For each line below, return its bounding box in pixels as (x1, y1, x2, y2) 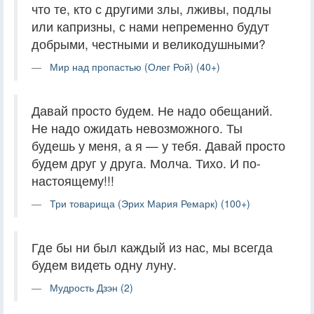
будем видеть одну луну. (32, 255, 177, 273)
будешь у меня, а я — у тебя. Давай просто (32, 136, 285, 154)
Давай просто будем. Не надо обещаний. (32, 101, 273, 119)
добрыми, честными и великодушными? (32, 34, 266, 53)
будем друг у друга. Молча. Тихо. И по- (32, 153, 261, 172)
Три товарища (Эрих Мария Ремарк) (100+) (50, 196, 250, 210)
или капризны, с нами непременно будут (32, 17, 269, 35)
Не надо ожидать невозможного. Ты (32, 118, 243, 137)
